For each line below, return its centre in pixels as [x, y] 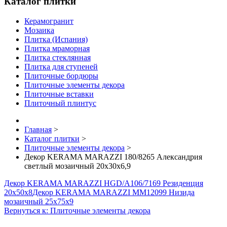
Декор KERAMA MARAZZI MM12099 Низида [113, 192]
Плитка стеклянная [58, 57]
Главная [38, 129]
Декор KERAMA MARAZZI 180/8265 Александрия [113, 157]
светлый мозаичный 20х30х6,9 [78, 166]
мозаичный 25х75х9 [39, 201]
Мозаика [39, 30]
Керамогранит [49, 21]
